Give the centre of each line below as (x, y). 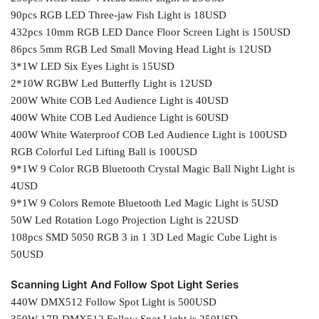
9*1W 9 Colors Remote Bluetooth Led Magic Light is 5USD (145, 203)
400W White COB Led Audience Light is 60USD (120, 117)
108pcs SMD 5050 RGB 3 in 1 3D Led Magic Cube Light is (144, 237)
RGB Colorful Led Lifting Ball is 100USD (104, 151)
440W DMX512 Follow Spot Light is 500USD (114, 302)
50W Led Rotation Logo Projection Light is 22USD (125, 220)
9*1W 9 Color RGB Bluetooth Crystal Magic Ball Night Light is (153, 168)
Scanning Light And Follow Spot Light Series (125, 284)
